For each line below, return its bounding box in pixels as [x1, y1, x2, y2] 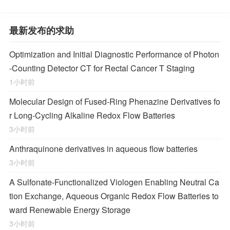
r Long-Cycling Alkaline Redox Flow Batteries [9, 109, 175, 121]
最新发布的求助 [9, 24, 74, 37]
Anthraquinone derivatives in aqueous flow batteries [9, 143, 198, 155]
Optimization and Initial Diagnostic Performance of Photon [9, 48, 219, 60]
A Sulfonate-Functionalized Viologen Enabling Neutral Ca [9, 176, 219, 188]
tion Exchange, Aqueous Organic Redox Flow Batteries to [9, 190, 219, 202]
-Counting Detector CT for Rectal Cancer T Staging [9, 62, 195, 74]
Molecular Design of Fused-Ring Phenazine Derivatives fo [9, 95, 220, 107]
